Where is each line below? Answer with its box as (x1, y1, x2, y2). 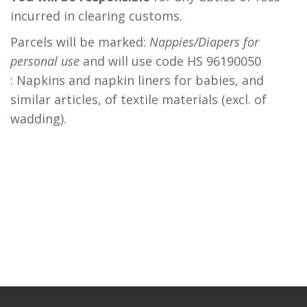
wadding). (10, 110, 66, 127)
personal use (10, 53, 79, 69)
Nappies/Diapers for (149, 34, 259, 50)
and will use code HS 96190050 (79, 53, 261, 69)
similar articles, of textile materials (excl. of (10, 91, 267, 108)
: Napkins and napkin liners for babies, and (10, 72, 264, 88)
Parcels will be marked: (10, 34, 149, 50)
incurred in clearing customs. (10, 8, 182, 24)
